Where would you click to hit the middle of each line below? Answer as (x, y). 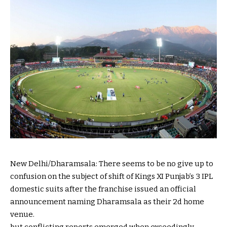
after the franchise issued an (117, 189)
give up (191, 163)
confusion (29, 176)
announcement (38, 201)
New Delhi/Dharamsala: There (66, 163)
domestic (27, 189)
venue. (22, 214)
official (183, 189)
